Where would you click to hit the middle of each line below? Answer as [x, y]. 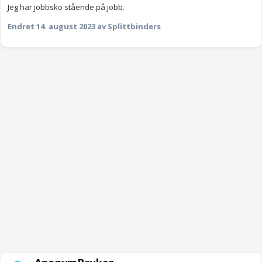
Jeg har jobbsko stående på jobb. [66, 7]
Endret [22, 27]
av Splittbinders [128, 27]
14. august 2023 [66, 27]
